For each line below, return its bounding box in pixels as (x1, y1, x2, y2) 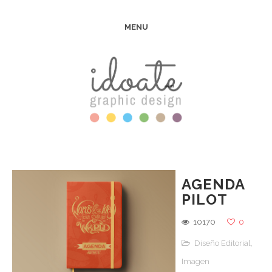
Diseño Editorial (194, 239, 251, 248)
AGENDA (181, 175, 245, 193)
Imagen (181, 257, 209, 266)
